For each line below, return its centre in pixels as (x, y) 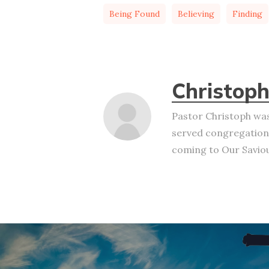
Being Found (134, 14)
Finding (247, 14)
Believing (196, 14)
